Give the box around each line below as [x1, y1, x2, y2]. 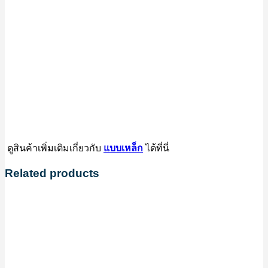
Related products [5, 166, 99, 179]
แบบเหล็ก [103, 142, 143, 153]
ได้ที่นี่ [143, 141, 169, 154]
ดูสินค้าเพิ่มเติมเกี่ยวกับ [5, 141, 103, 154]
